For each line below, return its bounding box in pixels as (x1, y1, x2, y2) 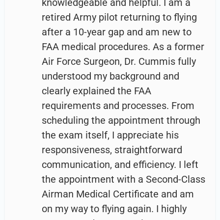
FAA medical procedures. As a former (42, 41, 204, 53)
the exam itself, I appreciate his (42, 129, 179, 141)
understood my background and (42, 70, 179, 82)
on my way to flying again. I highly (42, 203, 187, 215)
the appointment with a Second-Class (42, 173, 205, 186)
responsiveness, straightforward (42, 144, 182, 156)
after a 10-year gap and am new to (42, 26, 192, 38)
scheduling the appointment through (42, 114, 200, 127)
